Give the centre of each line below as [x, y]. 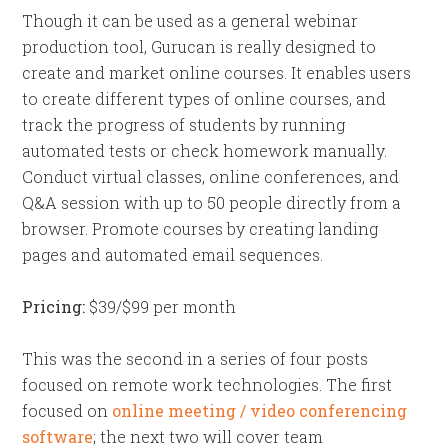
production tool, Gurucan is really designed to [199, 46]
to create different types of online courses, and [204, 98]
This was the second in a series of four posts [195, 358]
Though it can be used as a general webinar [190, 20]
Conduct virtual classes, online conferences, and [211, 176]
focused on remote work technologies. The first [207, 384]
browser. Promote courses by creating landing [200, 228]
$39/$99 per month [161, 306]
